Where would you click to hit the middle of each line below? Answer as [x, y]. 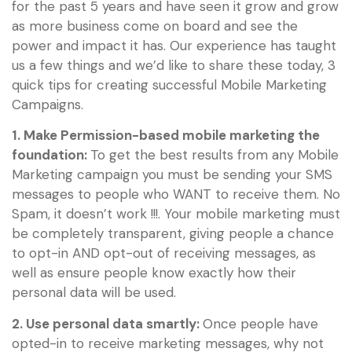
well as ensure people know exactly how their [154, 273]
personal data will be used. [94, 293]
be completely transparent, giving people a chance [173, 234]
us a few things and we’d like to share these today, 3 [174, 65]
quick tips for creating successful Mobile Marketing [169, 84]
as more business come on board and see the [155, 26]
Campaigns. [48, 104]
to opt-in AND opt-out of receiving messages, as [164, 253]
